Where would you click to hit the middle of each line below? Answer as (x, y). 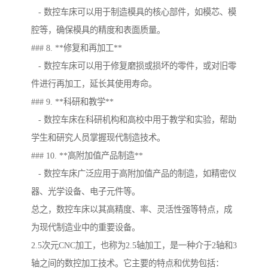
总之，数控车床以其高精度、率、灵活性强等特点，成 (132, 210)
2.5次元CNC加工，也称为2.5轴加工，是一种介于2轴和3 (134, 246)
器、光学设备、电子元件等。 (86, 192)
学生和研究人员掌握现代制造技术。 (98, 138)
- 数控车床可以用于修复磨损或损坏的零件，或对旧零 (134, 66)
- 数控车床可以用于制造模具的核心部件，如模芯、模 (134, 12)
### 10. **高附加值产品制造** (87, 156)
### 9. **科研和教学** (72, 102)
